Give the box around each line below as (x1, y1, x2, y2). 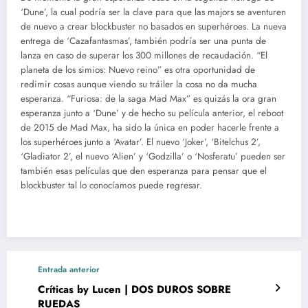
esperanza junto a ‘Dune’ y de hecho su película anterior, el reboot (21, 106, 283, 120)
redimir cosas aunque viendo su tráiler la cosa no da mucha (21, 77, 257, 91)
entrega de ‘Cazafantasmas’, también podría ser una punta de (21, 34, 266, 47)
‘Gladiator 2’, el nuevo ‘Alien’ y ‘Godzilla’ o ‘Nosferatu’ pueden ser (21, 149, 285, 163)
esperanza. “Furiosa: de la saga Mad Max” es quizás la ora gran (21, 91, 276, 105)
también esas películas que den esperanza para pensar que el (21, 164, 267, 177)
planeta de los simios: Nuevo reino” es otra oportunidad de (21, 63, 255, 76)
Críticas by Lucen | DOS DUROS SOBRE (38, 281, 231, 297)
